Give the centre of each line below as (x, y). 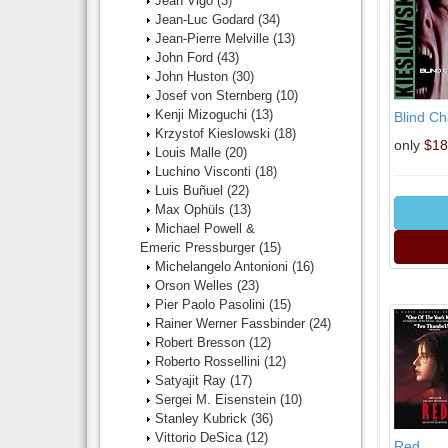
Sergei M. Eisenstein (217, 399)
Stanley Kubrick (203, 418)
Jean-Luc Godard (206, 19)
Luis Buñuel (191, 190)
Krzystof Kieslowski (214, 133)
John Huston (193, 76)
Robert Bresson (202, 342)
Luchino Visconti (205, 171)
